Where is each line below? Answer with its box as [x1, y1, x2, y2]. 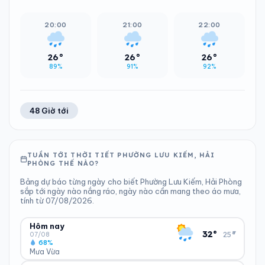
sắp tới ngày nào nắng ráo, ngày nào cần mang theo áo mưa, [20, 186, 241, 196]
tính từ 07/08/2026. [20, 196, 94, 205]
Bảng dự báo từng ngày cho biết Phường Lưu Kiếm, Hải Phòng [20, 177, 242, 186]
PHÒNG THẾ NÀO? [27, 159, 99, 167]
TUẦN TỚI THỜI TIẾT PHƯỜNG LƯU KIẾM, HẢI [27, 151, 215, 159]
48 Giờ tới [30, 106, 69, 115]
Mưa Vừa [29, 247, 60, 256]
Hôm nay [29, 221, 64, 231]
